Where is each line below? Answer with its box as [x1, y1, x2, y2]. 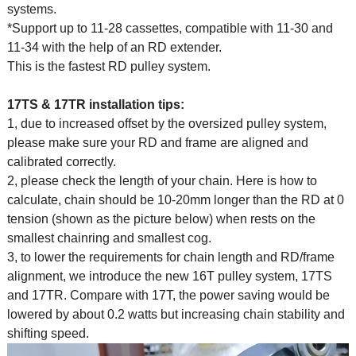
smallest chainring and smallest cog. [6, 230, 211, 245]
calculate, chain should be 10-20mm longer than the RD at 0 [6, 192, 344, 207]
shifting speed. [6, 326, 89, 340]
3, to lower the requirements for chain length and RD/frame [6, 250, 335, 264]
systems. [6, 2, 56, 16]
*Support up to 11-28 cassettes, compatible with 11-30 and [6, 21, 333, 35]
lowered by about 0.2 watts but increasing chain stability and [6, 307, 345, 321]
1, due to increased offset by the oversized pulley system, [6, 116, 327, 130]
